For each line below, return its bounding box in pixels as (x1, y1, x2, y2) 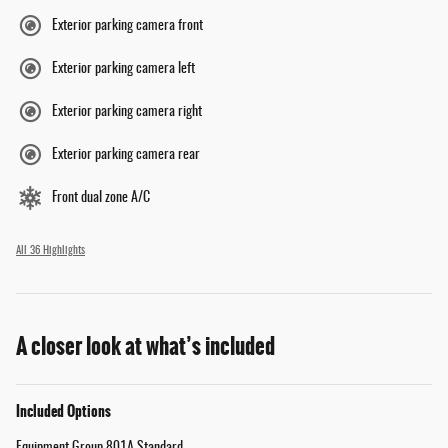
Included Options (16, 400, 111, 423)
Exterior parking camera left (52, 62, 195, 77)
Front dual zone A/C (52, 191, 150, 206)
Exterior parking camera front (52, 19, 203, 34)
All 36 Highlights (16, 246, 85, 257)
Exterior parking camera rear (52, 148, 200, 163)
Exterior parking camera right (52, 105, 202, 120)
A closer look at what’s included (16, 330, 275, 364)
